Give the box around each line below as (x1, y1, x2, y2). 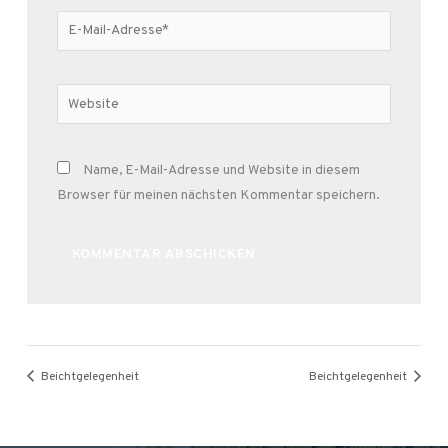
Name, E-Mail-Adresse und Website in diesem (82, 161, 360, 179)
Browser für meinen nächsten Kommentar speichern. (56, 186, 379, 204)
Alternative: (56, 280, 129, 298)
